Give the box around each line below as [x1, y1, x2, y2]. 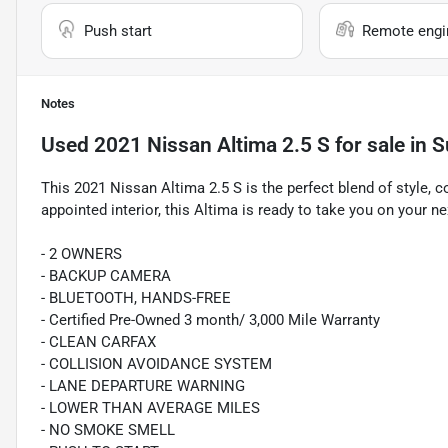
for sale [330, 133, 405, 158]
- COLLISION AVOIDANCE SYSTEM [41, 355, 272, 374]
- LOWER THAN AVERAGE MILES [41, 399, 260, 418]
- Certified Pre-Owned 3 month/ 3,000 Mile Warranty [41, 311, 380, 330]
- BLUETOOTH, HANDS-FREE [41, 289, 231, 308]
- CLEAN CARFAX [41, 333, 156, 352]
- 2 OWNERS [41, 245, 122, 264]
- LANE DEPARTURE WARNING [41, 377, 245, 396]
